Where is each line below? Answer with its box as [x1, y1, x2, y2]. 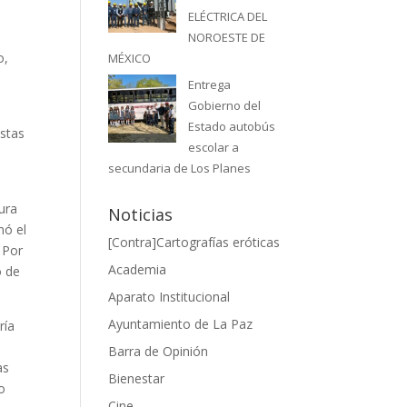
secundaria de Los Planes [108, 160, 252, 177]
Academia [108, 261, 167, 279]
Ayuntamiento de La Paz [108, 315, 253, 333]
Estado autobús [188, 118, 276, 135]
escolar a [188, 139, 240, 156]
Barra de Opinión [108, 342, 209, 361]
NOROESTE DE [188, 28, 266, 45]
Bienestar [108, 370, 165, 388]
